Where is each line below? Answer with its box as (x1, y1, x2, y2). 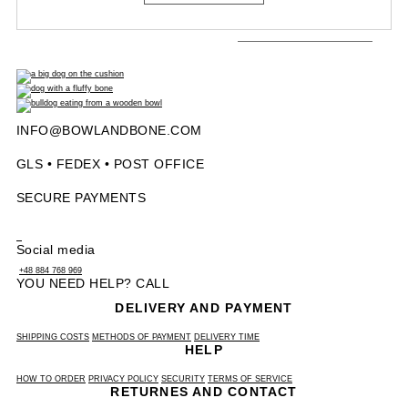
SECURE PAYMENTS (16, 190, 147, 206)
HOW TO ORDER (16, 374, 86, 384)
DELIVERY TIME (194, 332, 260, 342)
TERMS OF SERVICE (208, 374, 292, 384)
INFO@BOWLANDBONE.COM (16, 123, 202, 138)
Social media (16, 242, 96, 258)
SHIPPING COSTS (16, 332, 89, 342)
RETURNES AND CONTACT (110, 384, 298, 400)
